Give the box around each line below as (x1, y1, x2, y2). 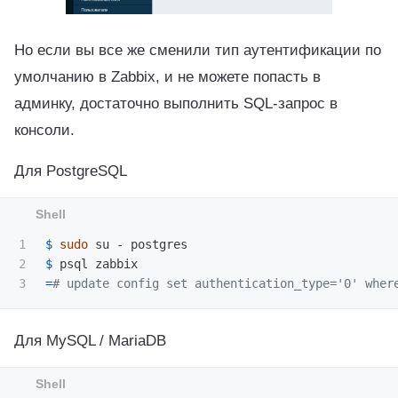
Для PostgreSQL (14, 161, 127, 179)
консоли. (14, 120, 75, 139)
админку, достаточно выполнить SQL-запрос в (14, 93, 338, 112)
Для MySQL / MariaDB (14, 330, 166, 349)
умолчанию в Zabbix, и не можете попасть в (14, 67, 321, 85)
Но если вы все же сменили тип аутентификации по (14, 40, 381, 59)
